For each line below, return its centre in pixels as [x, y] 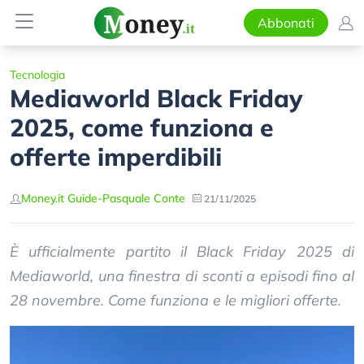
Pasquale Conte [144, 198]
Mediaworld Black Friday [156, 98]
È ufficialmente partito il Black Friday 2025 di [182, 251]
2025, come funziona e [142, 128]
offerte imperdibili [116, 157]
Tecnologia [37, 75]
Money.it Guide [59, 198]
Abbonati [286, 23]
